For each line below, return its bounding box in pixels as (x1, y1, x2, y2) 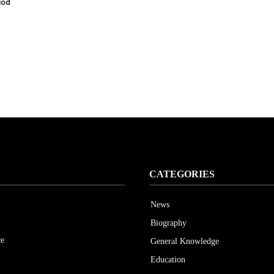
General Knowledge (150, 237, 219, 246)
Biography (150, 218, 187, 228)
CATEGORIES (149, 169, 215, 179)
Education (150, 255, 185, 264)
